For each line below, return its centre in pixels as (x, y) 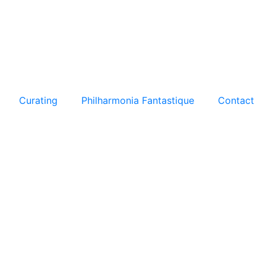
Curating (38, 100)
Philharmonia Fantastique (138, 100)
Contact (236, 100)
